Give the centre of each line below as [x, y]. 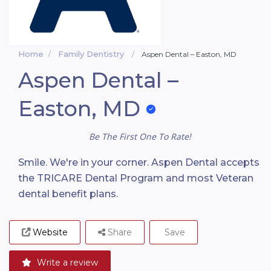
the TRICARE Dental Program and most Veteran [136, 178]
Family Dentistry [91, 54]
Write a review [66, 263]
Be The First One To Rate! [140, 137]
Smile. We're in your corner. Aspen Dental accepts [139, 163]
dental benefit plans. [68, 194]
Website [50, 233]
